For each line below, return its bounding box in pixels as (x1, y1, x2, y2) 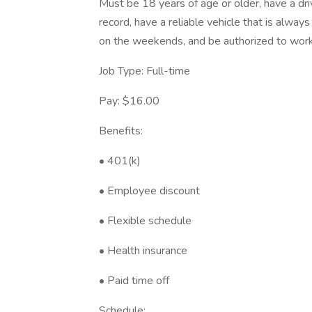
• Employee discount (99, 183, 200, 198)
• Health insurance (99, 243, 187, 258)
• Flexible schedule (99, 213, 192, 228)
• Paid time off (99, 273, 169, 288)
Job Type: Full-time (99, 63, 190, 79)
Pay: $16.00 (99, 93, 159, 109)
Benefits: (99, 123, 143, 139)
